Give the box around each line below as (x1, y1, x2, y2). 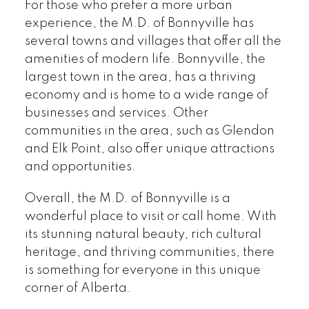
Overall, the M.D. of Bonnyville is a (24, 192, 230, 205)
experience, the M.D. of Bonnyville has (24, 17, 254, 30)
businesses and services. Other (24, 107, 208, 120)
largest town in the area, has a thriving (24, 71, 256, 84)
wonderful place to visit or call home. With (24, 210, 277, 223)
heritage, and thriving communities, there (24, 246, 275, 259)
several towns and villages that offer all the (24, 35, 281, 48)
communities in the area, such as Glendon (24, 125, 275, 138)
